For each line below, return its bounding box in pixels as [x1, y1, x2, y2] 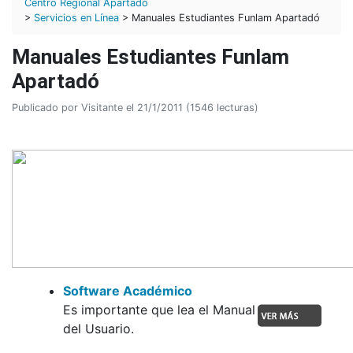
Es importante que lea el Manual [63, 301, 255, 318]
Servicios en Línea [34, 11, 119, 24]
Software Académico [63, 282, 192, 299]
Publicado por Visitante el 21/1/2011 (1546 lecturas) [12, 101, 258, 113]
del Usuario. [63, 320, 134, 336]
